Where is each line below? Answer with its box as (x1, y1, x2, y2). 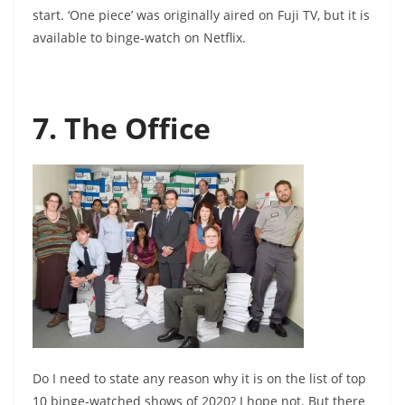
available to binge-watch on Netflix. (33, 29, 250, 47)
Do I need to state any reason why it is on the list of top (33, 370, 366, 388)
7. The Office (33, 108, 211, 148)
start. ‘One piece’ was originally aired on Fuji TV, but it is (33, 6, 370, 24)
